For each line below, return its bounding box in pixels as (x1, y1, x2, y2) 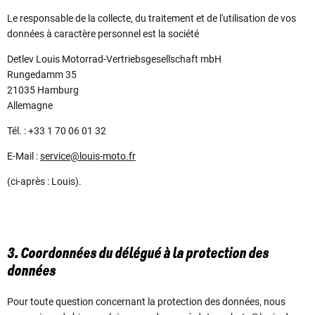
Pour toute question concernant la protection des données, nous (7, 295, 285, 307)
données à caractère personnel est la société (7, 28, 203, 40)
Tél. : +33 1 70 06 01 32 (7, 125, 106, 137)
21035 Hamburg (7, 84, 79, 96)
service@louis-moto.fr (40, 150, 136, 162)
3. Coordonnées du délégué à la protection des (7, 246, 269, 262)
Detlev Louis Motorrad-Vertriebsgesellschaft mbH (7, 53, 221, 65)
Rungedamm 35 (7, 69, 77, 81)
